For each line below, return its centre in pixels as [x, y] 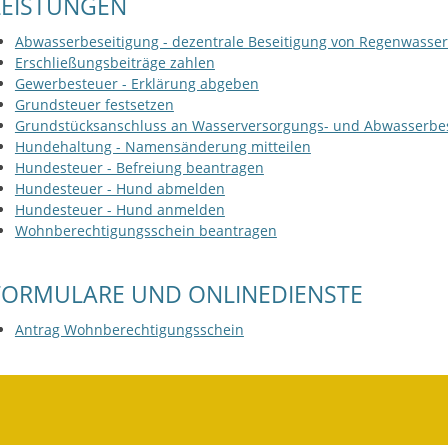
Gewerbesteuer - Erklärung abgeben [136, 83]
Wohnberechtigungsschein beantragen [145, 230]
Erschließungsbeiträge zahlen [114, 62]
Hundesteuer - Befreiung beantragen [139, 167]
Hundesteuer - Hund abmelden [119, 188]
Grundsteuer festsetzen [94, 104]
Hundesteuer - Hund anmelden [119, 209]
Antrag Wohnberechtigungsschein [129, 330]
